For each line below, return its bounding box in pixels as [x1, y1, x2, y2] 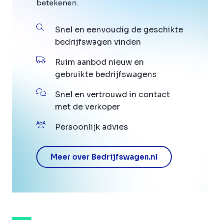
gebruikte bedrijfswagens [55, 69, 157, 80]
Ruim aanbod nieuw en [55, 57, 144, 68]
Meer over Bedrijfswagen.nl [51, 152, 158, 162]
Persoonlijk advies [55, 122, 128, 133]
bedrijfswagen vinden [55, 37, 141, 48]
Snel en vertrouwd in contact [55, 89, 170, 100]
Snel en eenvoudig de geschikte [55, 25, 183, 35]
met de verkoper [55, 102, 120, 112]
